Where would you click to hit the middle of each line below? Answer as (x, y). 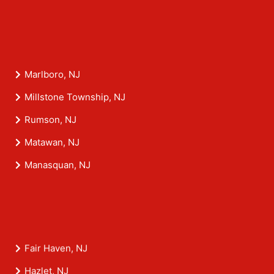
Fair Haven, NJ (56, 249)
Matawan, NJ (52, 143)
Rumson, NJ (50, 120)
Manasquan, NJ (57, 165)
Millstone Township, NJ (75, 97)
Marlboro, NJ (52, 75)
